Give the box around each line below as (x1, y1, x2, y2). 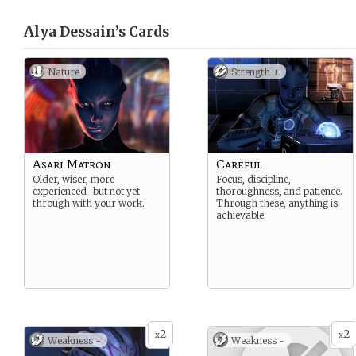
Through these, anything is (216, 197, 338, 209)
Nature (48, 66, 79, 78)
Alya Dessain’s (24, 23, 126, 41)
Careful (216, 157, 262, 172)
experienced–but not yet (33, 185, 140, 197)
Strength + (231, 66, 280, 78)
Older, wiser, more (33, 173, 114, 185)
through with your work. (33, 197, 145, 209)
